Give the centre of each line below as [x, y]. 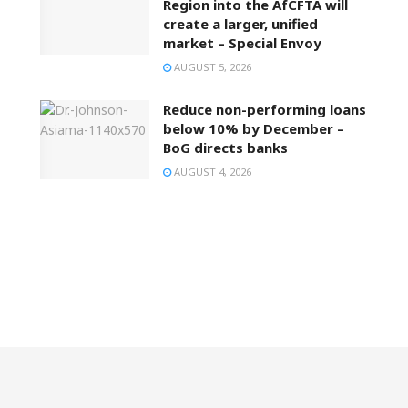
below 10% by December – [254, 129]
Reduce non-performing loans [265, 110]
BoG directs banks [225, 148]
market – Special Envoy [242, 43]
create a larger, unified [240, 24]
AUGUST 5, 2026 [211, 67]
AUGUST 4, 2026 [211, 172]
